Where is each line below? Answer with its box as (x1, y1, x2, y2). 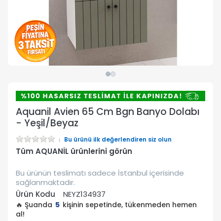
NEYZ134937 (63, 189, 106, 200)
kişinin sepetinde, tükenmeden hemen (61, 200, 197, 210)
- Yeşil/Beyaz (16, 116, 78, 130)
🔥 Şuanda (16, 200, 54, 210)
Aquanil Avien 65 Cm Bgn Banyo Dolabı (16, 105, 200, 119)
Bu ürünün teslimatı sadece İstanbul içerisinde (16, 168, 184, 179)
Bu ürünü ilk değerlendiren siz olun (64, 135, 172, 144)
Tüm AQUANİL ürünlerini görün (16, 146, 132, 157)
